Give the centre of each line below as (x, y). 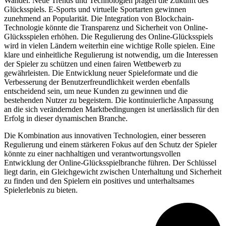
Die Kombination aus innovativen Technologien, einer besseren (105, 136)
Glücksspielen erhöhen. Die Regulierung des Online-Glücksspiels (108, 37)
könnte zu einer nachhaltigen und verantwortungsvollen (92, 154)
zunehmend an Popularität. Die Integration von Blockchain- (99, 19)
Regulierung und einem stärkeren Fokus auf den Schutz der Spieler (110, 145)
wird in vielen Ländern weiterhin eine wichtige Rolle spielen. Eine (109, 46)
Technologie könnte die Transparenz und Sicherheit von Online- (106, 28)
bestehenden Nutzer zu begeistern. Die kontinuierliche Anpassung (109, 100)
